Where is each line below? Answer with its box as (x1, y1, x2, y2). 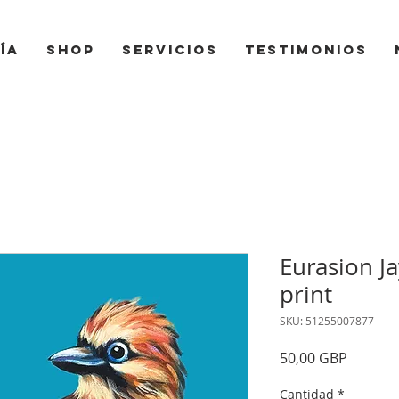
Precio (346, 347, 389, 367)
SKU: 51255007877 (280, 313, 374, 328)
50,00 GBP (280, 348, 347, 368)
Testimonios (244, 41, 368, 58)
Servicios (121, 41, 218, 58)
